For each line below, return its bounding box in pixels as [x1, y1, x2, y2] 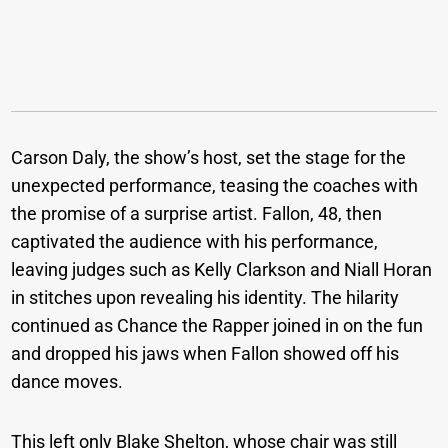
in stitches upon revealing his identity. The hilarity [11, 287, 400, 309]
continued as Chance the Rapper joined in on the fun [11, 315, 424, 337]
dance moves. [11, 371, 124, 393]
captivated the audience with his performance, [11, 231, 379, 253]
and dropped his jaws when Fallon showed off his [11, 343, 400, 365]
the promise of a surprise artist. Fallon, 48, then [11, 203, 383, 225]
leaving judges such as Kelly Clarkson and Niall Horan [11, 259, 433, 281]
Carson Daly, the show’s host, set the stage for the [11, 147, 407, 169]
